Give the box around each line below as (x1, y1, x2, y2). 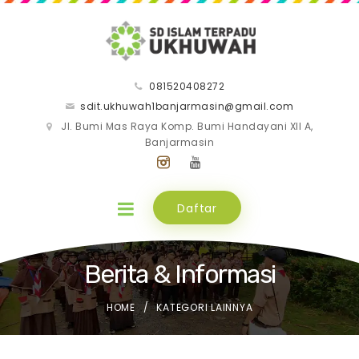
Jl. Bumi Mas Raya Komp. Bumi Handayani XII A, (61, 119, 313, 134)
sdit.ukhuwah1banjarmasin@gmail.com (80, 99, 294, 114)
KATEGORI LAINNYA (156, 300, 253, 314)
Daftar (177, 200, 217, 217)
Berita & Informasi (83, 258, 276, 289)
